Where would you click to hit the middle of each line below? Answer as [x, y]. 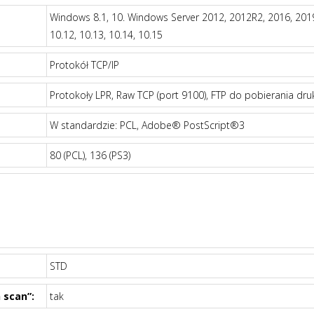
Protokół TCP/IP [84, 65]
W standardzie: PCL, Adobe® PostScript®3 [147, 125]
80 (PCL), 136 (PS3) [90, 155]
